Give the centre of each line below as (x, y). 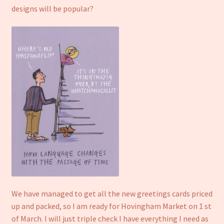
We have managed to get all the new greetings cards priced (112, 194)
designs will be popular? (52, 8)
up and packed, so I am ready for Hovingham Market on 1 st (111, 206)
